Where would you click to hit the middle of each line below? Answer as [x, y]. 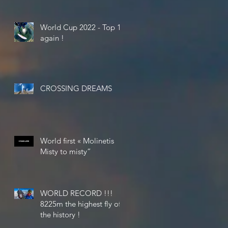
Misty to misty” [66, 151]
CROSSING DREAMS [76, 88]
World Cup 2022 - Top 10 [83, 27]
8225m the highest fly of [80, 204]
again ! [52, 38]
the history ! [60, 214]
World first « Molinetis [77, 140]
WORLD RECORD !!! [77, 193]
